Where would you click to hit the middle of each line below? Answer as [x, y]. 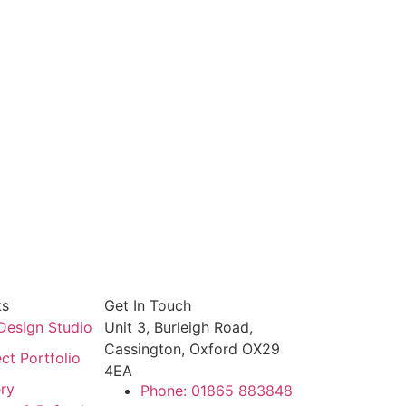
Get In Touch [147, 306]
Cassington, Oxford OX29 [192, 349]
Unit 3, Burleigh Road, [178, 328]
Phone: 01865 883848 [216, 391]
